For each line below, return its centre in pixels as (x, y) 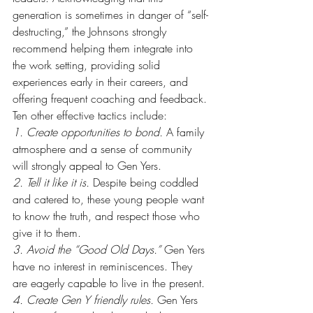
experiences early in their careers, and (102, 82)
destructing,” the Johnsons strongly (91, 31)
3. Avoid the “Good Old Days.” (87, 249)
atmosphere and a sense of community (104, 149)
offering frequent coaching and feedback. (111, 99)
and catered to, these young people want (110, 199)
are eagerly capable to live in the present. (109, 283)
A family (185, 132)
